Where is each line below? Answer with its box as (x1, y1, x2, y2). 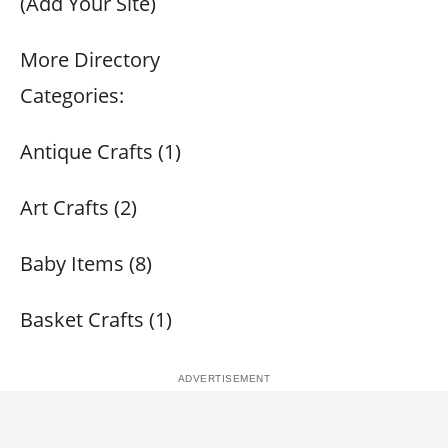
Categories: (20, 82, 124, 109)
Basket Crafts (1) (20, 306, 172, 333)
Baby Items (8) (20, 250, 152, 277)
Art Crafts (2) (20, 194, 137, 221)
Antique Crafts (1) (20, 138, 181, 165)
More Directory (20, 46, 160, 73)
